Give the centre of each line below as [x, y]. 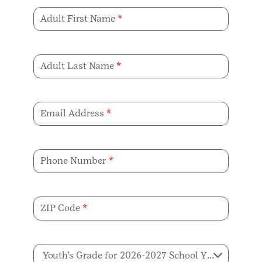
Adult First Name [78, 19]
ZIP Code [60, 208]
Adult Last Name [77, 66]
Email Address [72, 113]
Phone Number [73, 161]
